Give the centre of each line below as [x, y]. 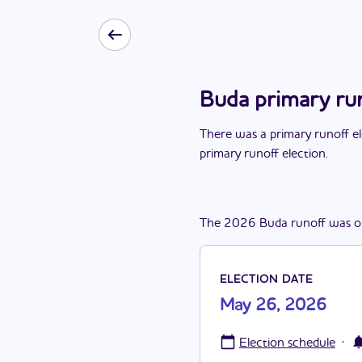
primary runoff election [263, 154]
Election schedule [287, 343]
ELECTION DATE [266, 280]
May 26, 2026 [273, 305]
